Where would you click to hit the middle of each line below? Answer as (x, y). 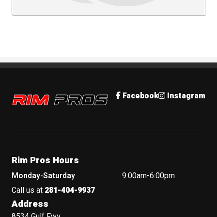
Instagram (186, 96)
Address (30, 204)
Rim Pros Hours (46, 160)
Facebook (140, 96)
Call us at (28, 190)
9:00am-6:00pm (149, 176)
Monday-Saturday (44, 176)
